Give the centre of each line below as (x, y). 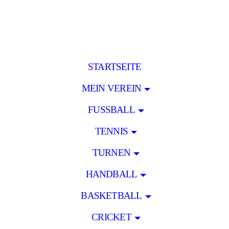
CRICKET (111, 217)
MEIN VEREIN (111, 88)
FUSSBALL (109, 110)
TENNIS (111, 131)
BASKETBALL (111, 196)
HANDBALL (111, 174)
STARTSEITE (114, 67)
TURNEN (111, 153)
